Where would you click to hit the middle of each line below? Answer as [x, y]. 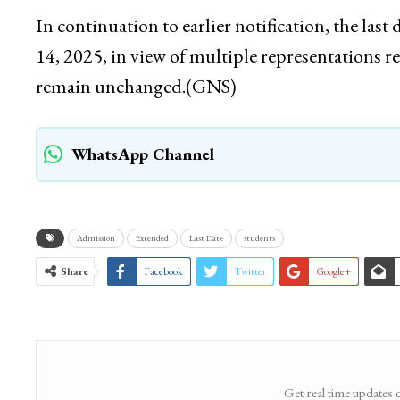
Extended [152, 238]
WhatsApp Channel [142, 154]
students [259, 238]
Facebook [163, 272]
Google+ [333, 272]
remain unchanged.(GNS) [136, 87]
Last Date [206, 238]
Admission [96, 238]
